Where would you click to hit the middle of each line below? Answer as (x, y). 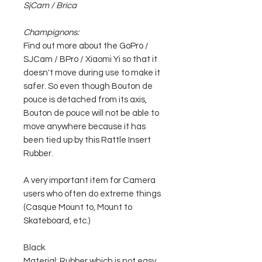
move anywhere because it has (85, 127)
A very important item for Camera (89, 180)
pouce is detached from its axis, (85, 100)
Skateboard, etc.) (57, 221)
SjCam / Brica (50, 6)
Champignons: (51, 32)
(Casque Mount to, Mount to (78, 207)
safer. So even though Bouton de (88, 86)
